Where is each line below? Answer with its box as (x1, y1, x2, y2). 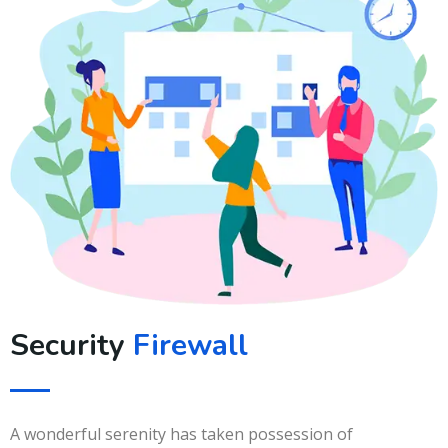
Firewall (133, 324, 248, 366)
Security (10, 324, 133, 366)
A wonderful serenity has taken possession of (10, 422, 353, 445)
